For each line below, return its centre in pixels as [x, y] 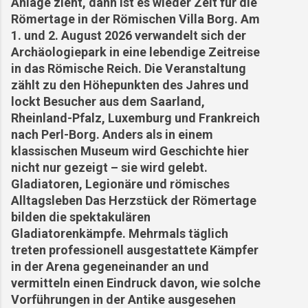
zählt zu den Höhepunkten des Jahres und [130, 85]
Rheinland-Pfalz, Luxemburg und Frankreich [135, 118]
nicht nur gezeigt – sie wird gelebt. [109, 167]
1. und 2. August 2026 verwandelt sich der [129, 35]
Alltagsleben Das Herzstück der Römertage [134, 200]
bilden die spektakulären [81, 217]
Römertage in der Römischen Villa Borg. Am [135, 19]
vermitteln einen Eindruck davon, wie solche [136, 283]
